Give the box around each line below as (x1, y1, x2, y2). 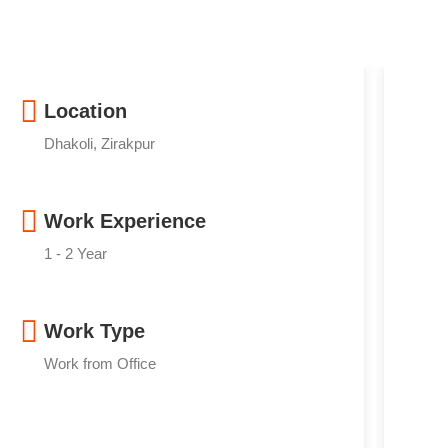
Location (43, 100, 127, 122)
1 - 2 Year (43, 245, 107, 262)
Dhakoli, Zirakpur (43, 135, 155, 152)
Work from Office (43, 355, 156, 372)
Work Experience (43, 210, 206, 232)
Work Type (43, 320, 145, 342)
